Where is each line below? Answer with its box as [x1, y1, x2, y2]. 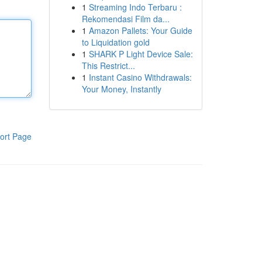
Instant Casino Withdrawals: [88, 71, 192, 83]
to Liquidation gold [81, 36, 150, 48]
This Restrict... [81, 60, 135, 71]
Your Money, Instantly [81, 83, 161, 95]
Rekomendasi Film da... [81, 13, 170, 25]
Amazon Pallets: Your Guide [88, 25, 192, 36]
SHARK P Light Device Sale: [88, 48, 193, 60]
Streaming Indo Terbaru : [88, 1, 182, 13]
